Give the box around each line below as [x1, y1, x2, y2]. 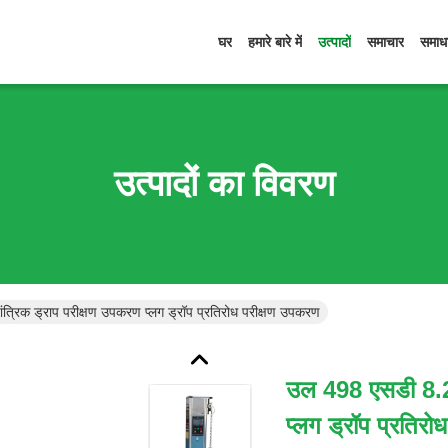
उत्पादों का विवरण [113, 163, 335, 204]
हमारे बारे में [248, 34, 302, 50]
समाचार [367, 34, 404, 50]
